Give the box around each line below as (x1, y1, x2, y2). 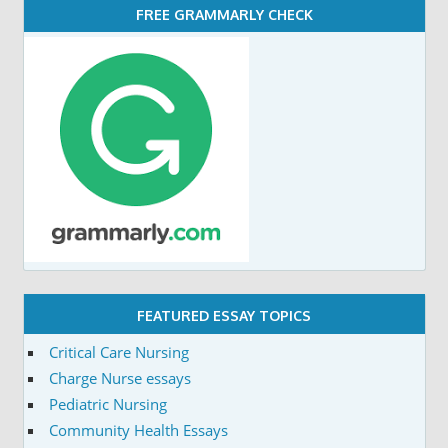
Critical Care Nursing (49, 341, 189, 362)
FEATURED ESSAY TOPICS (137, 307, 311, 325)
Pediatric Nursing (49, 393, 167, 414)
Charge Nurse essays (49, 367, 191, 388)
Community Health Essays (49, 419, 228, 440)
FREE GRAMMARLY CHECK (135, 5, 313, 23)
